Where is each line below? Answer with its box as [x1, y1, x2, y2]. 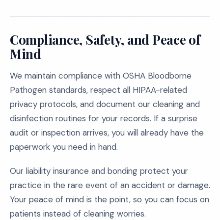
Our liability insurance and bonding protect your [10, 165, 188, 176]
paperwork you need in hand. [10, 141, 118, 152]
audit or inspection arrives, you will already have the [10, 127, 204, 138]
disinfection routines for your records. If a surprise [10, 113, 197, 124]
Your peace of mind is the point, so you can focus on [10, 194, 209, 205]
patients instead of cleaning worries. [10, 208, 146, 219]
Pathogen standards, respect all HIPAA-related [10, 84, 187, 95]
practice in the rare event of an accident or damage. [10, 180, 210, 191]
